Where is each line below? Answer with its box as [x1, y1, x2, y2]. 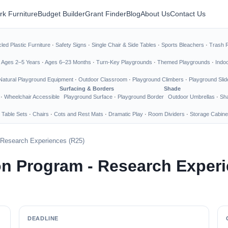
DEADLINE [27, 215, 59, 221]
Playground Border [118, 94, 164, 100]
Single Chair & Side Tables [92, 42, 156, 48]
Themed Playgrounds [157, 59, 210, 65]
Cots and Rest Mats [54, 111, 103, 117]
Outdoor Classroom [78, 76, 127, 82]
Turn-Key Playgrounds [96, 59, 152, 65]
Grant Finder [85, 10, 126, 18]
